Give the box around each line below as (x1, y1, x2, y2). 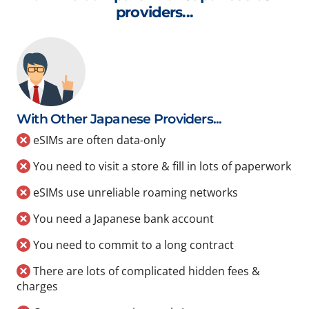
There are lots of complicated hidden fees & (30, 263, 260, 279)
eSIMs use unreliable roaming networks (30, 185, 238, 201)
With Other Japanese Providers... (17, 111, 222, 128)
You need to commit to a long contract (30, 237, 234, 253)
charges (17, 279, 58, 295)
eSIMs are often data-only (30, 132, 166, 148)
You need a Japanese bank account (30, 211, 214, 227)
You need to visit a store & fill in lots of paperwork (30, 159, 291, 175)
